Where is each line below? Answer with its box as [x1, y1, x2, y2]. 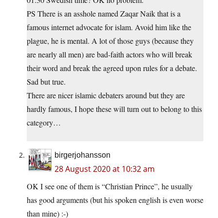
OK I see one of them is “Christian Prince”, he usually [27, 181, 193, 192]
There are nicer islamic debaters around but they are [27, 90, 185, 101]
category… [27, 117, 61, 128]
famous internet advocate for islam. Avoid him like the [27, 22, 191, 33]
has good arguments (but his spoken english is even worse [27, 195, 203, 205]
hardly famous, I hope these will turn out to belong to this [27, 104, 202, 114]
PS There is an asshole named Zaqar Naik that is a [27, 8, 181, 19]
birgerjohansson [54, 151, 110, 160]
